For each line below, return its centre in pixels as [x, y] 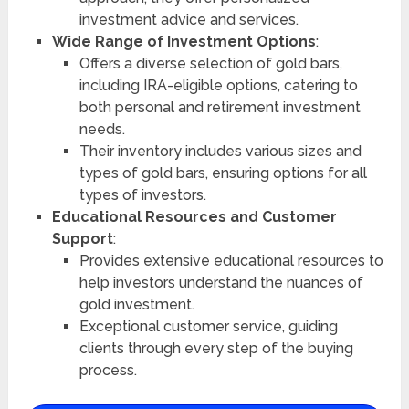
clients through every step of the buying [216, 348]
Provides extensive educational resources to [231, 261]
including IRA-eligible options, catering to [218, 85]
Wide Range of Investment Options [184, 42]
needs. [102, 129]
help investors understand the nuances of [221, 283]
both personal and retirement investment [220, 107]
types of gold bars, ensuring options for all [223, 173]
